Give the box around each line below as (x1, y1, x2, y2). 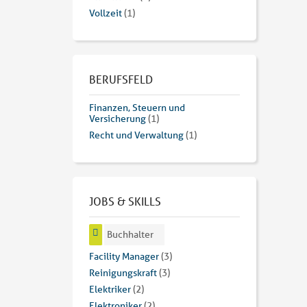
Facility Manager (89, 250, 159, 263)
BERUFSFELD (89, 72, 153, 87)
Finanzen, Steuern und (89, 101, 185, 114)
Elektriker (89, 283, 131, 296)
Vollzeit (89, 7, 122, 20)
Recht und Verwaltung (89, 129, 184, 142)
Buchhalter (107, 228, 154, 241)
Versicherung (89, 112, 146, 125)
